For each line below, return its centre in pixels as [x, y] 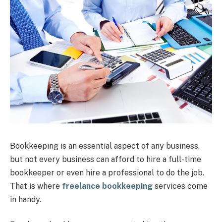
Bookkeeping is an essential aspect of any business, [105, 146]
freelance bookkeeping [107, 186]
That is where [36, 186]
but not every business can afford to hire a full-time [106, 159]
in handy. [26, 199]
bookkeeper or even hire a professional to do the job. [107, 172]
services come [180, 186]
